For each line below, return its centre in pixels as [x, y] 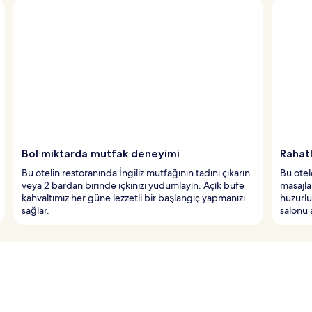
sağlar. [36, 210]
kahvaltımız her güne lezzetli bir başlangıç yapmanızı [133, 197]
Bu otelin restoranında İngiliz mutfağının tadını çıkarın [136, 172]
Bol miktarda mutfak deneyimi [101, 153]
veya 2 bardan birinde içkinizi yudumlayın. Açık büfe [133, 185]
